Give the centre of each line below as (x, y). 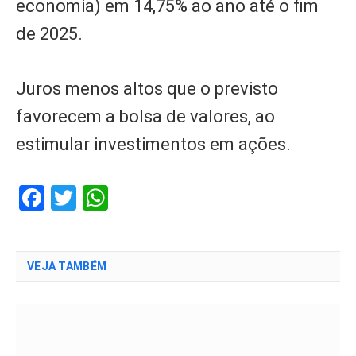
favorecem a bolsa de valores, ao (145, 116)
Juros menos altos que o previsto (147, 88)
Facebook (97, 197)
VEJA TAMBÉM (67, 266)
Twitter (116, 197)
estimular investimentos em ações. (153, 144)
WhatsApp (165, 197)
